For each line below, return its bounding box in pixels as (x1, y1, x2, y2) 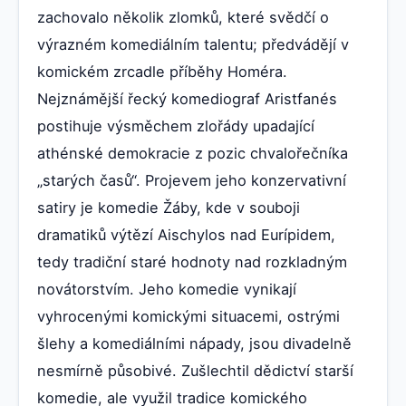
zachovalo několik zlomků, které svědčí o (37, 8, 329, 27)
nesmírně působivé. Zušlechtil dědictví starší (37, 362, 353, 381)
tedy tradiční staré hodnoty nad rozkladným (37, 253, 347, 272)
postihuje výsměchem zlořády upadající (37, 117, 314, 136)
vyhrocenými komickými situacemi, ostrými (37, 307, 340, 326)
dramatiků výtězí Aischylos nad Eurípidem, (37, 226, 335, 245)
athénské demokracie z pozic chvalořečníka (37, 144, 348, 163)
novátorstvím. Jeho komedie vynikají (37, 280, 296, 299)
